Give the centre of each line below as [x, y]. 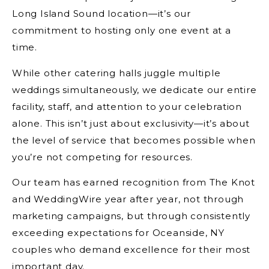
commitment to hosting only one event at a [122, 31]
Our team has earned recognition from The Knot [134, 183]
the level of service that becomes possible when [134, 140]
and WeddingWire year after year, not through [128, 199]
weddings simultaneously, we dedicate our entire [134, 89]
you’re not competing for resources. [102, 157]
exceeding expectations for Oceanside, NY [118, 233]
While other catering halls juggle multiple [116, 73]
